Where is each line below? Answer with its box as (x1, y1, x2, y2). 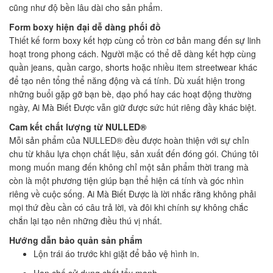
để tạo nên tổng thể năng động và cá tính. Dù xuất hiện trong (9, 74, 245, 87)
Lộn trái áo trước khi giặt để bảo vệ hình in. (34, 247, 199, 260)
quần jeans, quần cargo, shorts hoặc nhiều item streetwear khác (9, 60, 257, 73)
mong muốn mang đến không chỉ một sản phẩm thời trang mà (9, 160, 249, 173)
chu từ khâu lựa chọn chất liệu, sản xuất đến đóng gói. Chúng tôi (9, 147, 258, 160)
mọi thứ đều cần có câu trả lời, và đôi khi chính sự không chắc (9, 200, 248, 213)
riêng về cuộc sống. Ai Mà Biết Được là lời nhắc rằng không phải (9, 187, 256, 200)
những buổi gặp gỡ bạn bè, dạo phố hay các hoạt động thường (9, 87, 252, 100)
